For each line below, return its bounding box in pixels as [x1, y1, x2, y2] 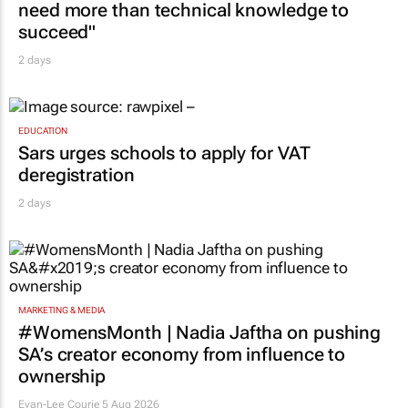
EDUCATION [18, 125, 68, 136]
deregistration [18, 163, 135, 186]
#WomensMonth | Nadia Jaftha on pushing [18, 321, 382, 344]
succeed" [18, 20, 97, 43]
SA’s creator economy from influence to [18, 343, 346, 366]
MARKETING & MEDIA [18, 305, 106, 316]
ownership [18, 365, 107, 388]
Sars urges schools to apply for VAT [18, 141, 311, 164]
